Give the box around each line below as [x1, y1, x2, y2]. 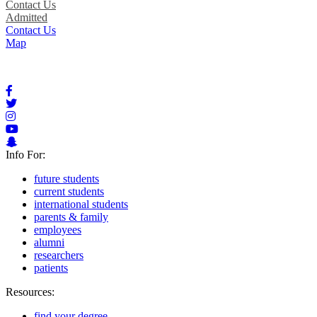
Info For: [6, 148, 45, 161]
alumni [34, 236, 64, 248]
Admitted [6, 11, 47, 23]
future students [34, 172, 99, 185]
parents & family [34, 210, 108, 223]
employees [34, 223, 81, 236]
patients [34, 261, 68, 274]
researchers [34, 248, 83, 261]
